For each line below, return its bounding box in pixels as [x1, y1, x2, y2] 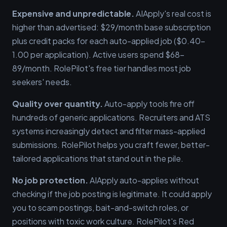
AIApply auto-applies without [88, 175, 199, 185]
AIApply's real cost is [134, 8, 211, 19]
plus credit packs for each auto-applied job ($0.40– [12, 35, 205, 46]
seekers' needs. [12, 77, 72, 87]
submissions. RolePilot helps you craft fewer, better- [12, 139, 210, 150]
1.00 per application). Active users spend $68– [12, 49, 184, 60]
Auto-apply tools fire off [103, 98, 195, 109]
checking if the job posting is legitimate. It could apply [12, 188, 212, 199]
